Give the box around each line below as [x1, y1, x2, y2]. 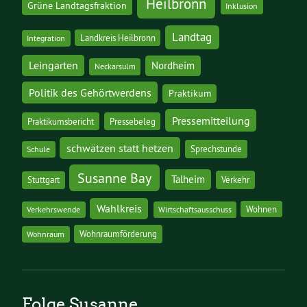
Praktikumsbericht [27, 115, 94, 127]
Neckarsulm [94, 61, 136, 72]
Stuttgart [27, 174, 60, 186]
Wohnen [245, 204, 277, 215]
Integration [27, 33, 66, 44]
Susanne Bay [77, 169, 152, 187]
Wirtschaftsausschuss [158, 204, 232, 215]
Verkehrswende [27, 204, 81, 215]
